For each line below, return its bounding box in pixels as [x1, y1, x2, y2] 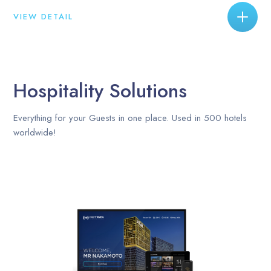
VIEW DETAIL [13, 10, 74, 22]
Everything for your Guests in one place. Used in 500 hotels [13, 111, 247, 125]
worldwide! [13, 125, 57, 139]
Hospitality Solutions [13, 76, 188, 105]
